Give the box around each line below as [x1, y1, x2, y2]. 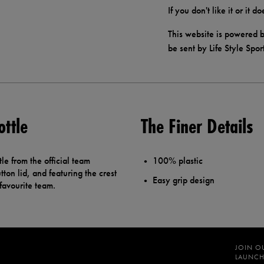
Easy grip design [153, 174, 214, 187]
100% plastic [153, 154, 207, 167]
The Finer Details [141, 113, 253, 140]
